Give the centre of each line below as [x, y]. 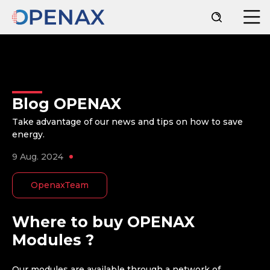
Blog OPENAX [67, 104]
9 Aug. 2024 [38, 157]
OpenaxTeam [60, 185]
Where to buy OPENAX [103, 222]
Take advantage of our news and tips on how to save [127, 122]
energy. [28, 134]
